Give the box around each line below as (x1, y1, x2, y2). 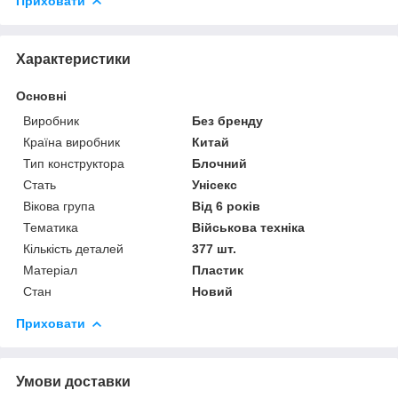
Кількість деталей (23, 241, 123, 256)
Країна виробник (23, 134, 120, 149)
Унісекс (192, 177, 238, 192)
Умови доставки (16, 373, 131, 389)
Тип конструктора (23, 155, 124, 171)
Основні (16, 88, 67, 103)
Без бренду (192, 113, 264, 128)
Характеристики (16, 51, 131, 67)
